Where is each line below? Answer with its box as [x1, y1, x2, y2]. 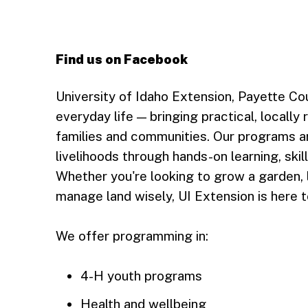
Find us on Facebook [55, 52, 188, 67]
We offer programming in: [55, 228, 208, 243]
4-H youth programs [80, 268, 202, 283]
